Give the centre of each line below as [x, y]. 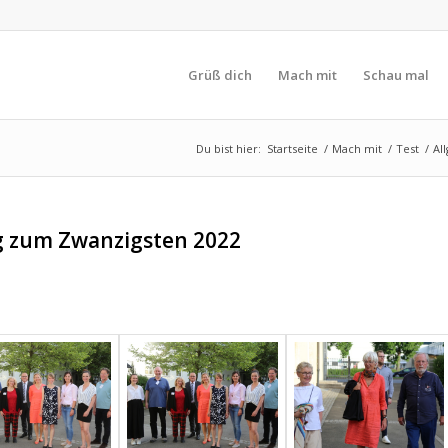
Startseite [292, 148]
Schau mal [396, 75]
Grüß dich [220, 75]
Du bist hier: [228, 148]
